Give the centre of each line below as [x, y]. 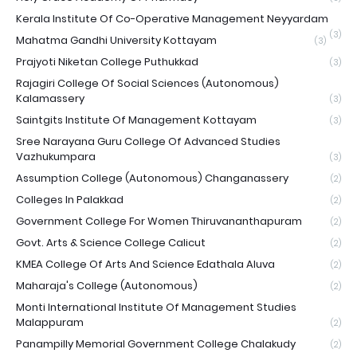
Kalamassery [50, 98]
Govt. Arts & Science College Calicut [111, 243]
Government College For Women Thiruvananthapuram [159, 221]
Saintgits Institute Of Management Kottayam [136, 120]
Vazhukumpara [56, 157]
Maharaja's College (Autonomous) [107, 286]
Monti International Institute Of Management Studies [156, 307]
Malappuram [50, 322]
